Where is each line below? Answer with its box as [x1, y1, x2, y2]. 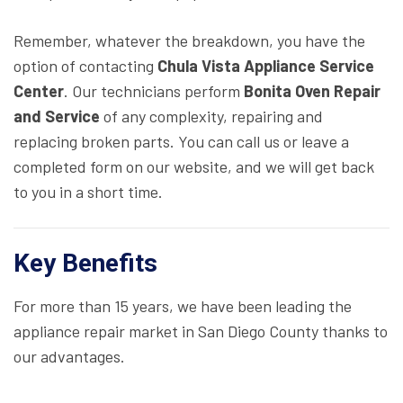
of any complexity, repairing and [103, 106, 323, 127]
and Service [13, 106, 103, 127]
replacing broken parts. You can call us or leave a [13, 131, 349, 152]
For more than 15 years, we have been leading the [13, 296, 352, 317]
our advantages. [13, 346, 125, 367]
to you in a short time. [13, 182, 163, 202]
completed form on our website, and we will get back [13, 157, 374, 177]
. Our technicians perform [64, 81, 244, 102]
